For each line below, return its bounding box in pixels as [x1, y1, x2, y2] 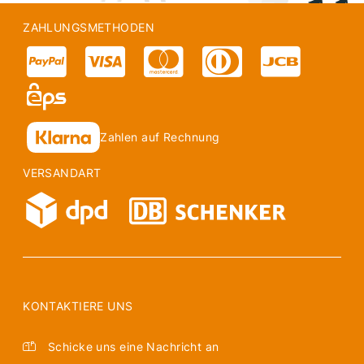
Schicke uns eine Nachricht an [44, 339, 219, 353]
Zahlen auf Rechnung [100, 130, 220, 145]
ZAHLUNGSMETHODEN [23, 20, 155, 35]
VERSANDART [23, 166, 102, 180]
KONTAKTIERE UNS [23, 298, 133, 313]
